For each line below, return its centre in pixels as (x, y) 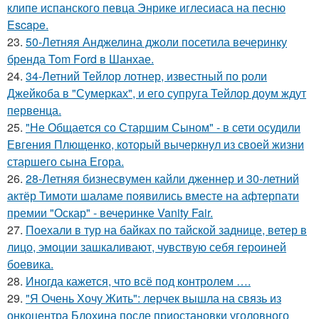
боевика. (30, 263)
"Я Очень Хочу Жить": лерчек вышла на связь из (153, 298)
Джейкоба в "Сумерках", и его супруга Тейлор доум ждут (157, 93)
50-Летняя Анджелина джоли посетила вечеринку (156, 41)
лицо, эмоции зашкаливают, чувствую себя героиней (147, 246)
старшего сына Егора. (66, 161)
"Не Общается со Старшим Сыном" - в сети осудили (163, 127)
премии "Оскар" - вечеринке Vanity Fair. (110, 212)
